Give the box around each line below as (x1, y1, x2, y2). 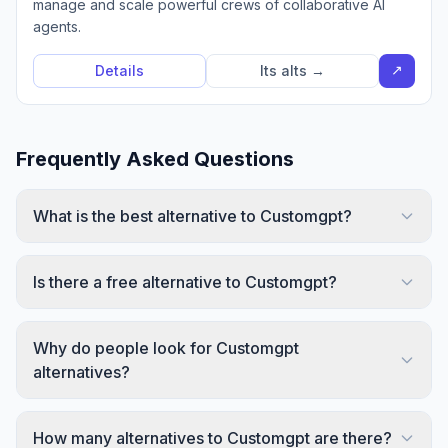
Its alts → (260, 62, 325, 79)
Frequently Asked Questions (16, 147, 294, 171)
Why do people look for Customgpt (33, 338, 299, 358)
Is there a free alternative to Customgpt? (33, 272, 337, 292)
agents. (33, 18, 81, 35)
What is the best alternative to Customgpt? (33, 206, 352, 226)
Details (95, 62, 144, 79)
